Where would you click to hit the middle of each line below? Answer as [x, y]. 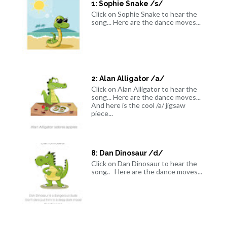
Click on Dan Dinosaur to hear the [144, 164]
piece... [102, 113]
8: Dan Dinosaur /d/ [127, 153]
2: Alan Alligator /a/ [128, 78]
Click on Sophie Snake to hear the [144, 14]
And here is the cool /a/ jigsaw [138, 105]
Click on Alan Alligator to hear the [144, 89]
